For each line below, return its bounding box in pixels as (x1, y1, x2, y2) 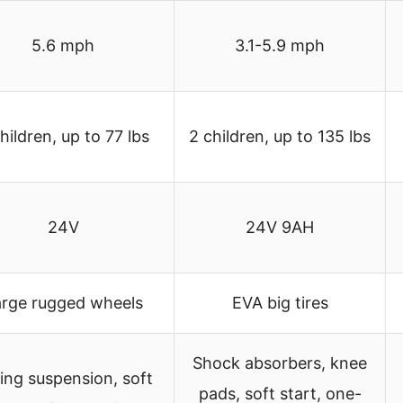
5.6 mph (31, 35, 94, 55)
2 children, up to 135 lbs (189, 126, 371, 146)
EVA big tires (231, 292, 328, 312)
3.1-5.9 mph (235, 35, 325, 55)
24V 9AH (246, 217, 314, 237)
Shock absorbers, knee (193, 353, 367, 372)
